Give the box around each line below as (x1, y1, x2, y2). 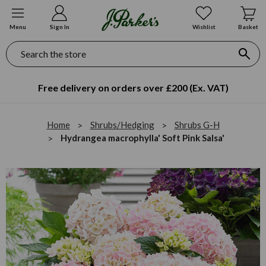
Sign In (49, 23, 69, 30)
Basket (238, 23, 258, 30)
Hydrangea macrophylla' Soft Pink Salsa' (61, 132, 224, 143)
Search (6, 41, 24, 49)
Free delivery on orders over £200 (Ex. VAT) (37, 81, 229, 93)
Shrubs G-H (174, 119, 220, 130)
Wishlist (192, 23, 216, 30)
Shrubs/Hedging (90, 119, 154, 130)
